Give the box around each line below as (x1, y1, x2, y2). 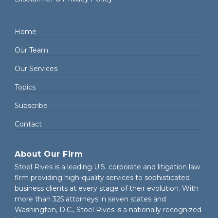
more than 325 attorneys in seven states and (15, 195, 166, 204)
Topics (15, 82, 36, 91)
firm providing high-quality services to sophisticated (15, 173, 190, 182)
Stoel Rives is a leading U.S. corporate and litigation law (15, 163, 200, 172)
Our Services (15, 64, 57, 73)
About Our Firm (15, 149, 83, 159)
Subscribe (15, 101, 48, 110)
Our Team (15, 45, 48, 54)
